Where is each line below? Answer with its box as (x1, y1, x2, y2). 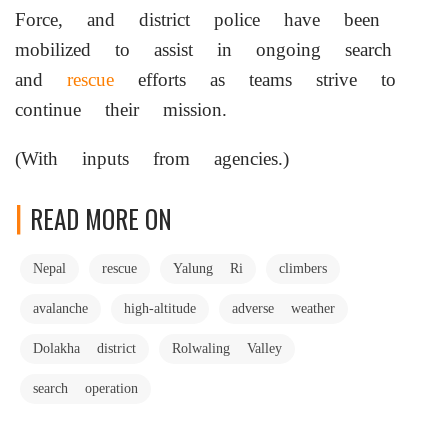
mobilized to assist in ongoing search (15, 38, 392, 62)
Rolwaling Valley (172, 340, 282, 357)
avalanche (33, 300, 88, 317)
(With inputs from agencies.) (15, 147, 289, 171)
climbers (279, 260, 327, 277)
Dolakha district (33, 340, 136, 357)
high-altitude (124, 300, 196, 317)
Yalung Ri (173, 260, 243, 277)
